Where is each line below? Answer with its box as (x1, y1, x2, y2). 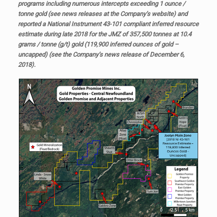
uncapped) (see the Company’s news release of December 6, (17, 50, 185, 58)
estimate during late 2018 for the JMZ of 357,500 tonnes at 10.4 (17, 30, 191, 38)
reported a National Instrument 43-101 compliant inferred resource (17, 20, 199, 28)
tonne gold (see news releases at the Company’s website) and (17, 10, 187, 17)
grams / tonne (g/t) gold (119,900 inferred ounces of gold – (17, 40, 179, 48)
